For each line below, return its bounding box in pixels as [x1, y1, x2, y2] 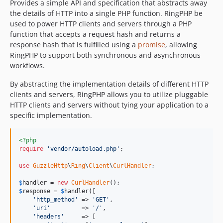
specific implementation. [10, 111, 92, 120]
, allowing [165, 40, 197, 49]
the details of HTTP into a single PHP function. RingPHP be [10, 8, 203, 18]
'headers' [33, 213, 64, 220]
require [19, 145, 43, 152]
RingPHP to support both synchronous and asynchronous [10, 50, 201, 60]
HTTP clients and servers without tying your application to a [10, 100, 209, 110]
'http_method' [33, 196, 78, 203]
